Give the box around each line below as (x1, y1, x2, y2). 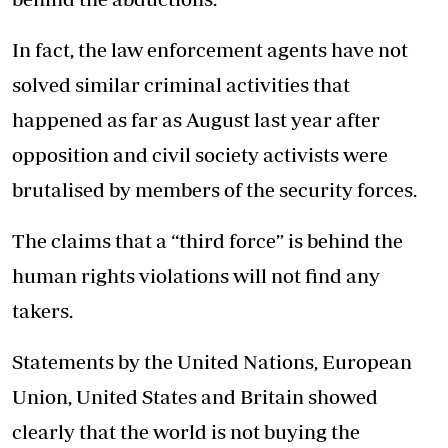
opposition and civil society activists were (12, 143, 388, 167)
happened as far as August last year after (12, 108, 380, 132)
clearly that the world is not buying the (12, 420, 360, 444)
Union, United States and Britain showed (12, 385, 378, 409)
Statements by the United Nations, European (12, 350, 412, 374)
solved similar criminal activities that (12, 73, 350, 97)
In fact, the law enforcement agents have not (12, 38, 408, 62)
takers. (12, 299, 73, 323)
